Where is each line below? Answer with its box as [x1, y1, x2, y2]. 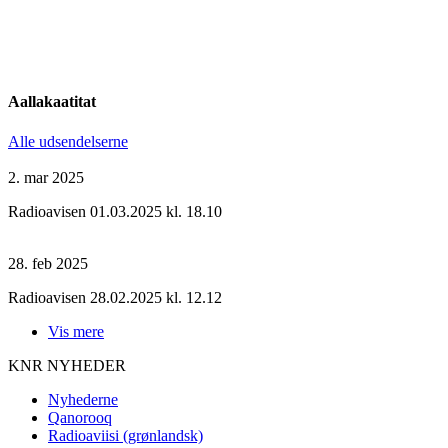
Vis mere [48, 322, 104, 340]
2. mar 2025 [8, 168, 84, 186]
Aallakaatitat [8, 93, 96, 111]
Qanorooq [48, 408, 112, 426]
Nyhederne [48, 390, 118, 408]
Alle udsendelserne [8, 132, 128, 150]
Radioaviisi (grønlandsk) [48, 426, 203, 444]
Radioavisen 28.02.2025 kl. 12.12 [8, 288, 222, 306]
